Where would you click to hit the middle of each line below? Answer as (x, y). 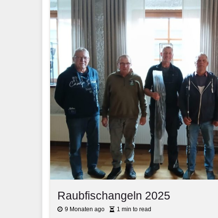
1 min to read (134, 209)
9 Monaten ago (85, 209)
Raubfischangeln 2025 (114, 195)
